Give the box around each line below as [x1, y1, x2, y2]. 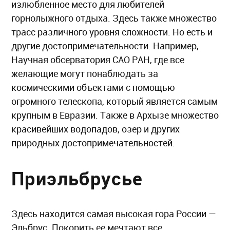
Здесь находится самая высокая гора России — [11, 207, 216, 220]
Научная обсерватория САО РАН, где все [11, 53, 184, 66]
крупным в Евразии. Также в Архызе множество [11, 108, 219, 121]
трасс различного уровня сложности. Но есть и [11, 25, 213, 38]
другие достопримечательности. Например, [11, 39, 199, 52]
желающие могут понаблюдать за [11, 67, 158, 80]
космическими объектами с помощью [11, 81, 175, 93]
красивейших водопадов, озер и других [11, 122, 180, 135]
